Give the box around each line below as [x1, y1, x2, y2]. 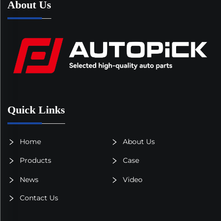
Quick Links [7, 103, 65, 116]
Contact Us [18, 193, 58, 202]
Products [18, 155, 51, 165]
